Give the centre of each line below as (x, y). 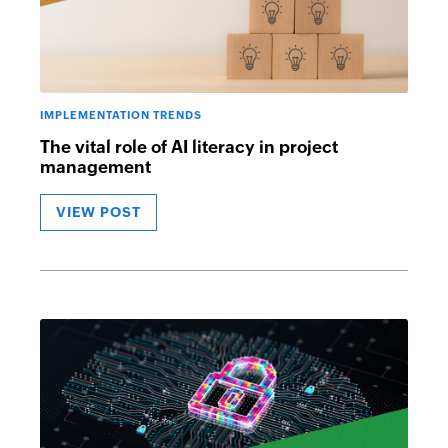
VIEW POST (98, 212)
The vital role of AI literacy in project (189, 147)
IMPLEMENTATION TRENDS (121, 115)
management (95, 167)
